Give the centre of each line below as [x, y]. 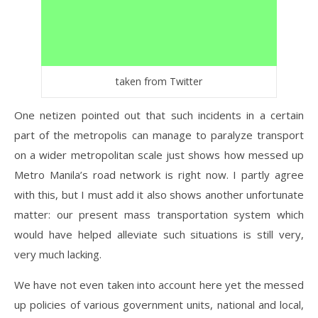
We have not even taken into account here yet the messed [159, 285]
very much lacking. [58, 254]
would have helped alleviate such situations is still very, [159, 235]
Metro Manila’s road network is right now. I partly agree [159, 175]
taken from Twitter [159, 82]
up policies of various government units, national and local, [159, 305]
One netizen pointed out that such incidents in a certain [159, 115]
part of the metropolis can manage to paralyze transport [159, 135]
